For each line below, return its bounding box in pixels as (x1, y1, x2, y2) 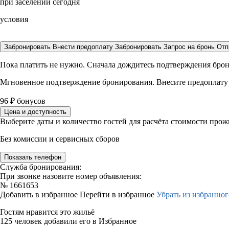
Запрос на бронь (164, 43, 215, 51)
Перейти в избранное (80, 190, 156, 199)
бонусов (15, 97, 45, 105)
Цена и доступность (4, 108, 66, 116)
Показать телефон (4, 153, 61, 161)
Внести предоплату (53, 43, 115, 51)
